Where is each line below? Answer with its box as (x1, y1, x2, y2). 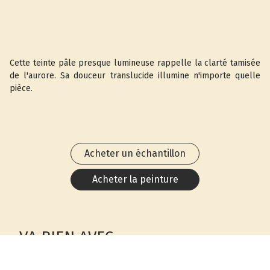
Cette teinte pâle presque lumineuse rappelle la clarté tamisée (10, 58, 260, 68)
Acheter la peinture (92, 174, 178, 185)
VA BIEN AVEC (19, 228, 113, 246)
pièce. (10, 83, 33, 93)
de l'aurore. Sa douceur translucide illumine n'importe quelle (10, 71, 260, 81)
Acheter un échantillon (84, 148, 186, 159)
